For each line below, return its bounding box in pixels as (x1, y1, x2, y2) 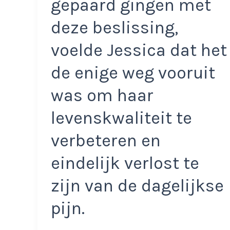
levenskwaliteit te (50, 107, 192, 128)
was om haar (50, 85, 154, 106)
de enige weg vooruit (50, 62, 215, 83)
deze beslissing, (50, 17, 178, 38)
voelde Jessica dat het (50, 40, 227, 61)
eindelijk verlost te (50, 152, 199, 174)
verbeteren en (50, 130, 161, 151)
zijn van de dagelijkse (50, 175, 224, 196)
